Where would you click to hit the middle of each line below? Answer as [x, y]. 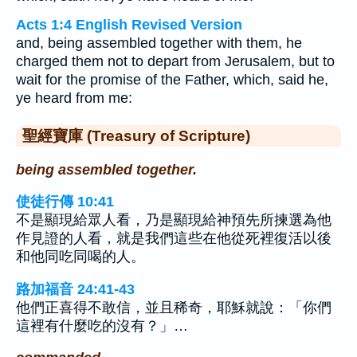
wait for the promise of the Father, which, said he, [172, 80]
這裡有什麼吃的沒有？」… [102, 326]
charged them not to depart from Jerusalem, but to [175, 61]
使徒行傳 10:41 [65, 202]
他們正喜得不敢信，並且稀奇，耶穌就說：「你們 [174, 307]
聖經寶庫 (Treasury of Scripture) [136, 135]
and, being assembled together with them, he [159, 43]
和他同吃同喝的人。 [80, 257]
